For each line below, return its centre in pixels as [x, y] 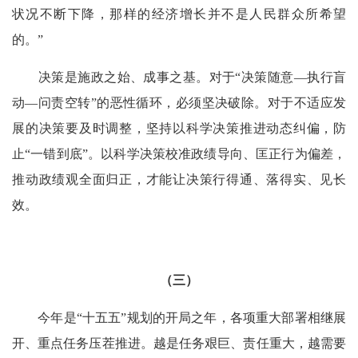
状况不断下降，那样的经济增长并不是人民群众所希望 [179, 14]
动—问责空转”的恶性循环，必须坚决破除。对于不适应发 [179, 102]
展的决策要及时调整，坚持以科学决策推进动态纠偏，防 [179, 128]
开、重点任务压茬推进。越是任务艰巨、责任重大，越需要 [179, 343]
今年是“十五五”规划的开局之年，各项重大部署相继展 [179, 317]
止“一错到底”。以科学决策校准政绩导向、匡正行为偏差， [179, 153]
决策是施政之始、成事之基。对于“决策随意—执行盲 [179, 77]
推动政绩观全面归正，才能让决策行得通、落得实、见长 [179, 179]
